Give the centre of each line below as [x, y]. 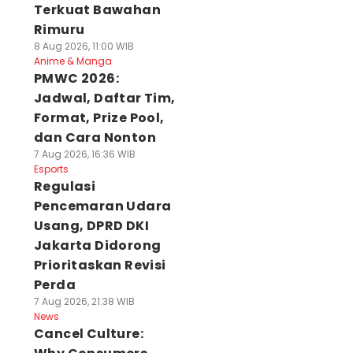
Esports [51, 169]
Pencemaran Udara [102, 206]
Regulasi [65, 186]
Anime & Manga [72, 61]
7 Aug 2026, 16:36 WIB [84, 154]
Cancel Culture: [88, 334]
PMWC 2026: [76, 78]
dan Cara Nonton [95, 137]
